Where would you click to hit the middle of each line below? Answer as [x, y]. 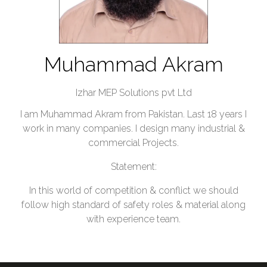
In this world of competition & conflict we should [133, 191]
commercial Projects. [133, 143]
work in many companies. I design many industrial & [133, 129]
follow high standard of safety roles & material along [133, 205]
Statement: [133, 167]
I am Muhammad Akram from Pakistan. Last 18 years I [133, 114]
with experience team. [133, 219]
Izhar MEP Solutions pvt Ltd [133, 93]
